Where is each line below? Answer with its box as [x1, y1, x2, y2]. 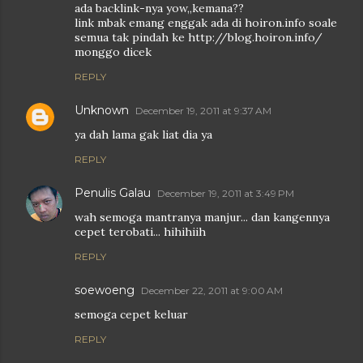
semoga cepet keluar [75, 307, 188, 322]
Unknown [75, 103, 129, 117]
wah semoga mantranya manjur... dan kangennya [75, 210, 330, 224]
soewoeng [75, 283, 135, 297]
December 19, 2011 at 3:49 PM [157, 187, 294, 199]
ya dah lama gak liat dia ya [75, 127, 212, 142]
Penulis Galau [75, 186, 151, 200]
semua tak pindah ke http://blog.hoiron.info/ [75, 30, 322, 45]
